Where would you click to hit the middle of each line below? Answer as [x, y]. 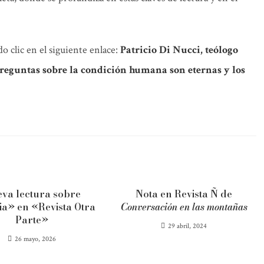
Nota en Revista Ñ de [184, 194]
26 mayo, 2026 [36, 239]
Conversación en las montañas [184, 207]
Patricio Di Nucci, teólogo [179, 50]
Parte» [32, 220]
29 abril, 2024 [188, 226]
